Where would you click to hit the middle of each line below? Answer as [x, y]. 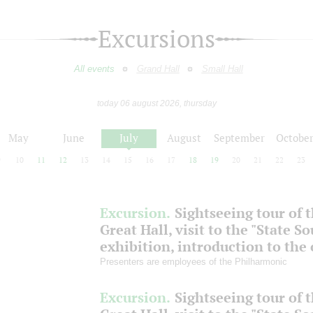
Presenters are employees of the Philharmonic [194, 261]
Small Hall [222, 68]
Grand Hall [158, 68]
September [239, 138]
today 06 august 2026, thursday [156, 103]
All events [94, 68]
